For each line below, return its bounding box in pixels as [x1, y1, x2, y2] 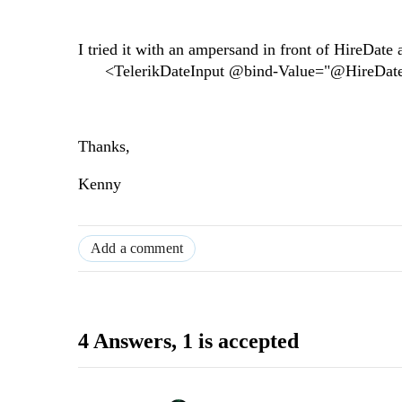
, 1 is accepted [171, 329, 299, 354]
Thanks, [78, 137, 130, 156]
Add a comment [91, 240, 184, 257]
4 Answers [78, 329, 171, 354]
